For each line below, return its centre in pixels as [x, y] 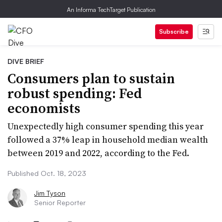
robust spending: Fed [75, 93]
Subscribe [174, 31]
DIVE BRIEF [26, 61]
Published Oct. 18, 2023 [47, 173]
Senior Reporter [60, 202]
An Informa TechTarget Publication [111, 10]
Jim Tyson [50, 193]
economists [44, 108]
